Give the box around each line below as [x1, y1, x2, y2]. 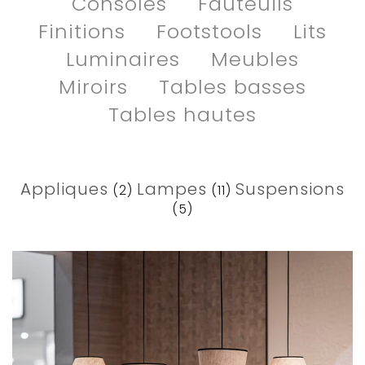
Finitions [38, 17, 132, 45]
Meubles [211, 45, 299, 73]
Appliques [20, 177, 108, 200]
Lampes [137, 177, 207, 200]
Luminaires [66, 45, 187, 73]
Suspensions [235, 177, 345, 200]
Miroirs [59, 73, 134, 100]
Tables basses [159, 73, 306, 100]
